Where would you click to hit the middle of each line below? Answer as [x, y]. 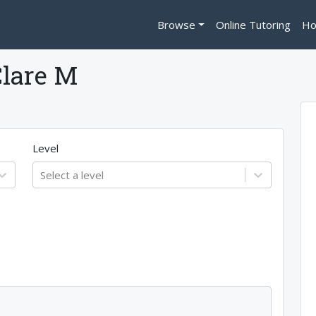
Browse [177, 25]
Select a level [72, 175]
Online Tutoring [254, 25]
